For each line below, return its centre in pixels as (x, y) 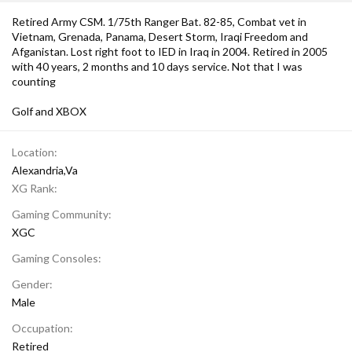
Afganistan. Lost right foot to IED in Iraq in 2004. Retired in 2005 (170, 51)
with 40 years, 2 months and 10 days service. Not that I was (157, 66)
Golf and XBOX (49, 111)
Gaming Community (60, 214)
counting (34, 81)
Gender (31, 284)
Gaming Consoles (55, 258)
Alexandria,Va (45, 170)
